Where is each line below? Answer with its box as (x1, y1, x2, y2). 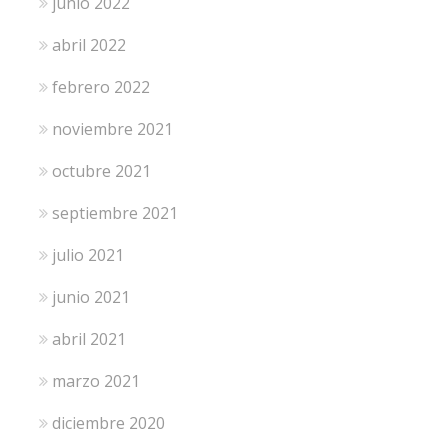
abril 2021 (51, 327, 126, 350)
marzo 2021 (51, 369, 140, 392)
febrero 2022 (51, 75, 150, 98)
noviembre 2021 (51, 117, 173, 140)
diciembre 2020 (51, 411, 165, 434)
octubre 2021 (51, 159, 151, 182)
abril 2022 (51, 33, 126, 56)
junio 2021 (51, 285, 130, 308)
